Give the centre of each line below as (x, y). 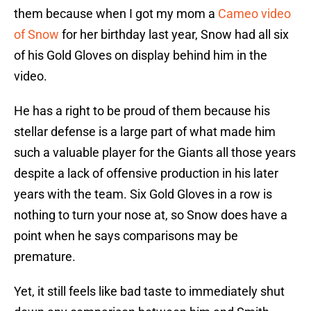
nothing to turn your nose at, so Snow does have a (151, 215)
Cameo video (254, 14)
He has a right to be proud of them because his (142, 111)
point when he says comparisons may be (126, 236)
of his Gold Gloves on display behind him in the (141, 56)
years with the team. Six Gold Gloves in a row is (143, 194)
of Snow (36, 35)
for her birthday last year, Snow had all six (174, 35)
